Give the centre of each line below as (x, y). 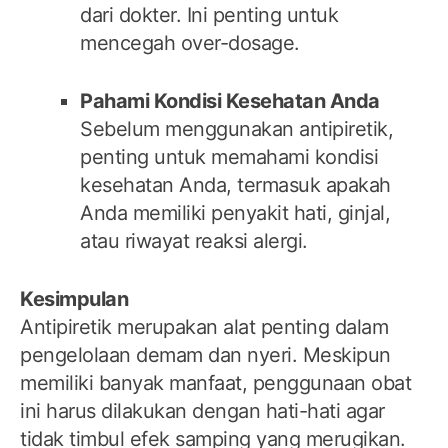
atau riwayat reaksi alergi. (194, 241)
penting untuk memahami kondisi (229, 157)
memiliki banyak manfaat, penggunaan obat (215, 383)
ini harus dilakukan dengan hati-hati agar (202, 411)
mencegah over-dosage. (190, 43)
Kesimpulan (74, 299)
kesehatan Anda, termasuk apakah (235, 185)
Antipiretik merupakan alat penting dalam (204, 327)
